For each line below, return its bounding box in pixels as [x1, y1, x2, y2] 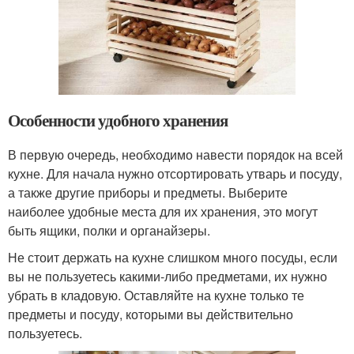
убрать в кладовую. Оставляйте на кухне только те [8, 286, 304, 305]
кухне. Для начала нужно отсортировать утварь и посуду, [8, 164, 342, 183]
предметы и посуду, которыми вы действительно [8, 305, 293, 324]
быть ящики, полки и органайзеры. [8, 221, 210, 240]
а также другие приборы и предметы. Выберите [8, 183, 288, 202]
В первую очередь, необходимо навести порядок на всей [8, 145, 343, 164]
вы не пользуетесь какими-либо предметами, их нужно [8, 267, 327, 286]
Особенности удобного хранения [8, 108, 228, 133]
